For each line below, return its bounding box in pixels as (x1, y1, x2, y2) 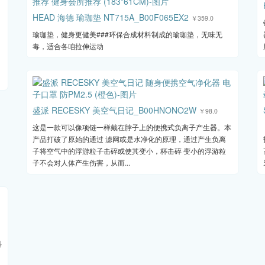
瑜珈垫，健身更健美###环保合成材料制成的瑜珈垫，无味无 (33, 29, 222, 40)
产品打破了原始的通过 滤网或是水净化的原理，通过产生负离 (33, 134, 226, 144)
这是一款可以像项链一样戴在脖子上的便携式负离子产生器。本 (33, 122, 231, 132)
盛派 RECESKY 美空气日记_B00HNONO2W (33, 104, 196, 117)
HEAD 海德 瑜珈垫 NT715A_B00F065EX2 (33, 11, 189, 24)
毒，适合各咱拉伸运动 (33, 41, 104, 51)
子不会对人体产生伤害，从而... (33, 157, 130, 168)
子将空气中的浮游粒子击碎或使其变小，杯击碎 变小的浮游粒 (33, 146, 226, 156)
